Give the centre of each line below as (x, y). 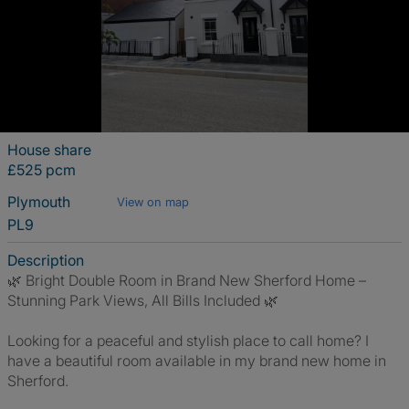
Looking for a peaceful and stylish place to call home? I (188, 341)
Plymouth (41, 202)
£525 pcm (42, 170)
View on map (153, 202)
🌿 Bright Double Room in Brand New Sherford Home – (187, 280)
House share (49, 150)
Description (46, 260)
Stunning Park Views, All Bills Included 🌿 (143, 300)
